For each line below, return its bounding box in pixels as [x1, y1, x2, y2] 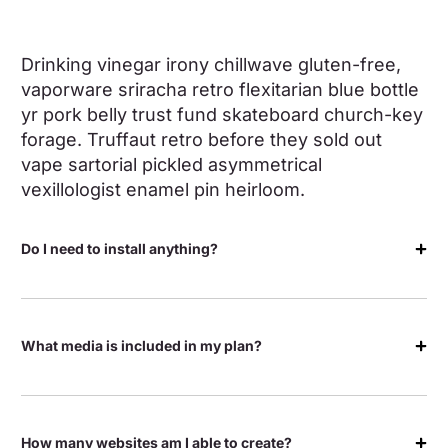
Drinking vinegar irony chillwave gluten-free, [21, 54, 402, 75]
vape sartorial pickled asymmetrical [21, 154, 323, 175]
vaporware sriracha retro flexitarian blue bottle [21, 79, 420, 100]
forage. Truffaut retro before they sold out [21, 129, 383, 150]
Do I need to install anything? [21, 240, 219, 257]
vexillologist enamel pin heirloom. [21, 179, 306, 200]
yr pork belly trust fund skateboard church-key [21, 104, 424, 125]
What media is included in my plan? [21, 337, 263, 354]
